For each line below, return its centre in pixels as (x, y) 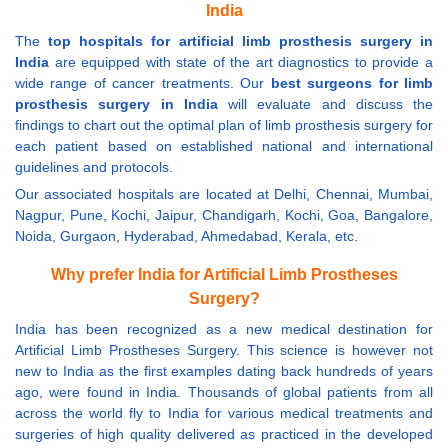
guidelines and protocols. (94, 167)
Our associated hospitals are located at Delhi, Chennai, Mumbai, (224, 194)
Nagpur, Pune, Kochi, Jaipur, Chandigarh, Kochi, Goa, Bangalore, (224, 215)
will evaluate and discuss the (325, 104)
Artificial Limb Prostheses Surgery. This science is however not (224, 350)
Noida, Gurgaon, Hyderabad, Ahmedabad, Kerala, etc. (186, 236)
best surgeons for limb (352, 83)
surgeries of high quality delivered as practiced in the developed (224, 434)
